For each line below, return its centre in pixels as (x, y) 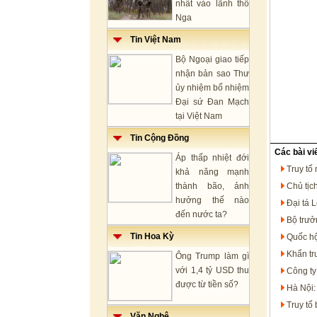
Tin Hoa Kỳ (148, 236)
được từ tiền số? (207, 284)
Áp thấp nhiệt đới (212, 158)
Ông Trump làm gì (212, 256)
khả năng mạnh (212, 172)
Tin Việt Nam (151, 40)
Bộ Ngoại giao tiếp (212, 59)
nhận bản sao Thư (212, 74)
